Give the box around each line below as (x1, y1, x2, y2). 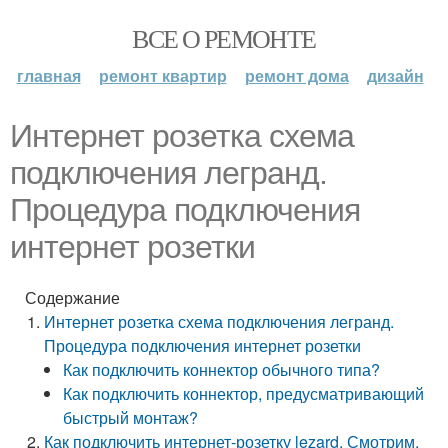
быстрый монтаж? (63, 406, 199, 429)
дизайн (366, 64, 424, 87)
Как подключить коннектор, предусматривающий (63, 382, 425, 405)
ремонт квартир (98, 64, 227, 87)
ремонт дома (244, 64, 349, 87)
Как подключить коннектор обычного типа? (63, 358, 381, 381)
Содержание (25, 286, 120, 309)
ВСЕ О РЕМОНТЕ (132, 21, 316, 55)
